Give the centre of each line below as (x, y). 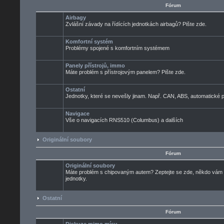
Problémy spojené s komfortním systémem (117, 48)
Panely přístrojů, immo (95, 65)
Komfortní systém (89, 41)
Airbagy (76, 17)
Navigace (77, 113)
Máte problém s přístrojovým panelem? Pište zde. (125, 72)
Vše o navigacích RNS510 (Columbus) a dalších (124, 120)
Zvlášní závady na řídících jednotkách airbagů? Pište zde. (136, 24)
